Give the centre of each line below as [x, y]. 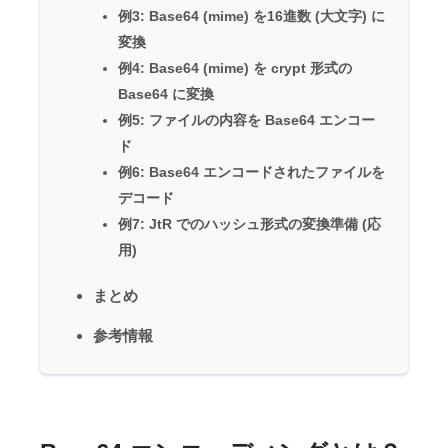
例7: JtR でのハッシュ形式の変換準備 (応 [249, 223]
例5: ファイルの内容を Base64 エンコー [246, 119]
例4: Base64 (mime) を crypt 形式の [235, 67]
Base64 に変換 [166, 93]
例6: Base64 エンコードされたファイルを [251, 171]
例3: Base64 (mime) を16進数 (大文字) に [251, 15]
